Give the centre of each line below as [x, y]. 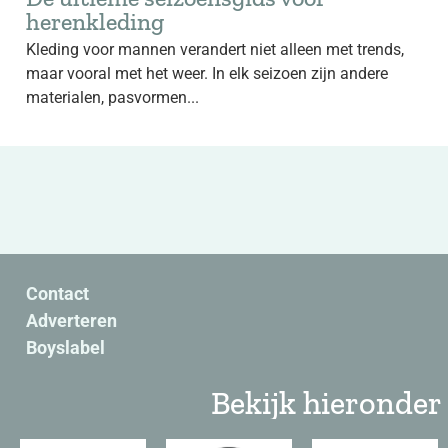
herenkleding [95, 21]
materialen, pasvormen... [112, 97]
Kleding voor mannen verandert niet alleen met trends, [215, 49]
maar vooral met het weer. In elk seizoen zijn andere [207, 73]
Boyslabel [65, 347]
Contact [57, 293]
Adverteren [71, 320]
